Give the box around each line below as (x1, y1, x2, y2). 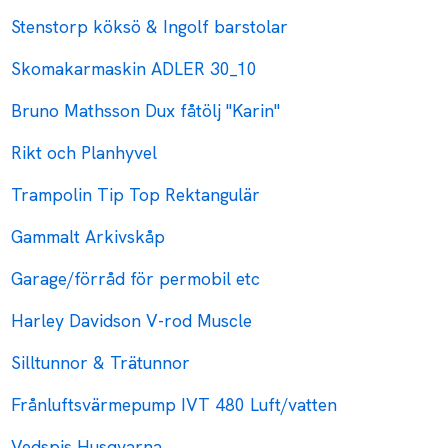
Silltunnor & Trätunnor (11, 351, 191, 375)
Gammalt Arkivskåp (11, 225, 166, 249)
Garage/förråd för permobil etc (11, 267, 261, 291)
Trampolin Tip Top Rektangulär (11, 183, 261, 207)
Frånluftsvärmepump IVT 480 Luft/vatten (11, 393, 338, 417)
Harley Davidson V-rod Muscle (11, 309, 253, 333)
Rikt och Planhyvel (11, 141, 158, 165)
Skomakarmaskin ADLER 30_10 (11, 57, 258, 81)
